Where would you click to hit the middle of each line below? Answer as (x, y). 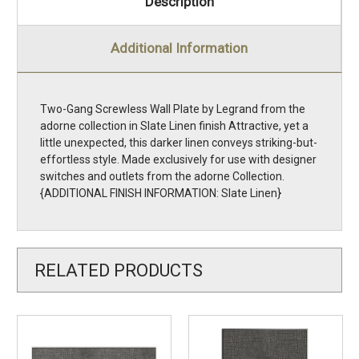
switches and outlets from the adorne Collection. (162, 177)
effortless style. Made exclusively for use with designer (178, 160)
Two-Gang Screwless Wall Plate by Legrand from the (173, 109)
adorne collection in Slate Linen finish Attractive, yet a (174, 126)
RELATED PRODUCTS (119, 270)
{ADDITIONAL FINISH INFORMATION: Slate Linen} (161, 194)
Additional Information (179, 48)
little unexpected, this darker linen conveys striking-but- (179, 143)
